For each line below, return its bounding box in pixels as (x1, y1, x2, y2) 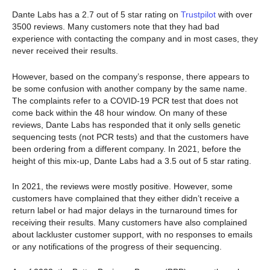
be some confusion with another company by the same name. (12, 83, 247, 93)
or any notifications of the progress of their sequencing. (12, 241, 222, 251)
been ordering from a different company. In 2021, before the (12, 143, 241, 154)
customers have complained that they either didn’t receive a (12, 193, 239, 203)
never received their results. (12, 46, 118, 56)
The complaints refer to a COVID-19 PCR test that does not (12, 95, 238, 105)
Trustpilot (181, 10, 216, 20)
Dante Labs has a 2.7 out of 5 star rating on (12, 10, 181, 20)
